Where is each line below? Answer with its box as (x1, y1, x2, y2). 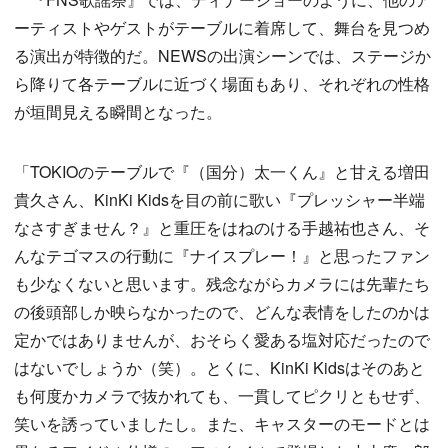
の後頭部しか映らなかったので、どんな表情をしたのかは (14, 300, 430, 323)
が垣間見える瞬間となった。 (14, 100, 222, 123)
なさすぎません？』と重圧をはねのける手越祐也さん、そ (14, 216, 430, 239)
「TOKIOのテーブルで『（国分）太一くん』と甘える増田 (14, 160, 430, 183)
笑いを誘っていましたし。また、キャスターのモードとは (14, 412, 430, 435)
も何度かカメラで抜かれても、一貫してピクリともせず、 (14, 384, 430, 407)
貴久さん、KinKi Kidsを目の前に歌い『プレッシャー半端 (14, 188, 425, 211)
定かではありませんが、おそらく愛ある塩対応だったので (14, 328, 430, 351)
